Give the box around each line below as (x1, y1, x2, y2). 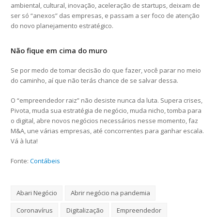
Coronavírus (16, 205, 53, 215)
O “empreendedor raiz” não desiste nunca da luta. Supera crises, (11, 95, 203, 105)
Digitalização (66, 205, 104, 215)
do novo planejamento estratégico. (11, 21, 114, 30)
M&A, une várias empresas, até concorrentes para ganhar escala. (11, 126, 204, 135)
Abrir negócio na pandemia (70, 188, 150, 197)
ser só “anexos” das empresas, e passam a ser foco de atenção (11, 11, 200, 20)
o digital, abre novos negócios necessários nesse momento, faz (11, 116, 199, 125)
